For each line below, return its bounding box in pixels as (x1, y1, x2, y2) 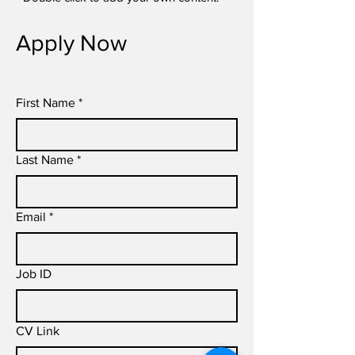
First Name (16, 96, 75, 109)
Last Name (16, 153, 74, 166)
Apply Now (16, 31, 127, 55)
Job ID (16, 267, 52, 281)
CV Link (16, 324, 59, 338)
